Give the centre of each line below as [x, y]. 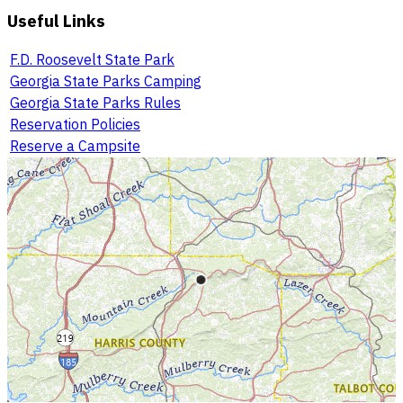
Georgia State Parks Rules [95, 103]
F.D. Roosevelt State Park [92, 60]
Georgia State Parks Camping [106, 81]
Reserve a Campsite [75, 146]
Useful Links [56, 20]
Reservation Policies [75, 125]
